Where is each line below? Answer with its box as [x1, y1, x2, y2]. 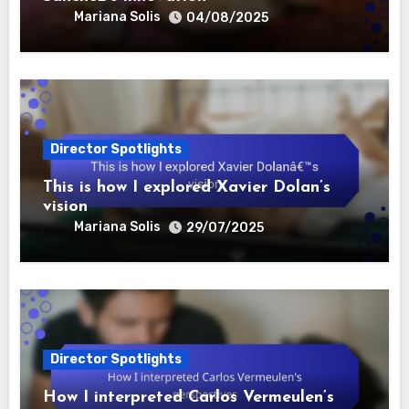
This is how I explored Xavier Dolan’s [43, 178, 331, 196]
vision [43, 197, 89, 215]
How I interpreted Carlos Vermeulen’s [43, 388, 335, 406]
